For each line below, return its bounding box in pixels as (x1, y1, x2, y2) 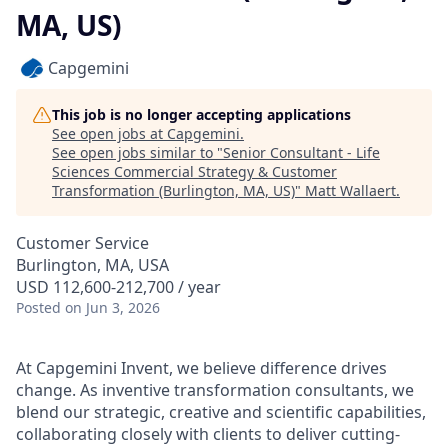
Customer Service (16, 232, 149, 254)
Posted (16, 298, 61, 317)
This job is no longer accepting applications (52, 105, 351, 124)
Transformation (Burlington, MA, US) (52, 181, 295, 200)
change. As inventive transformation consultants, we (16, 379, 414, 401)
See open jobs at (52, 124, 167, 143)
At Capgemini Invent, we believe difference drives (16, 357, 387, 379)
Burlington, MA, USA (16, 254, 169, 276)
